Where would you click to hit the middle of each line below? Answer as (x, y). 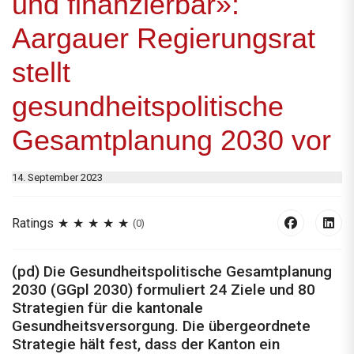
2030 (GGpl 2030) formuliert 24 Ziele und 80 (164, 290)
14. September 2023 (57, 178)
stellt (41, 73)
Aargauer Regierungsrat (164, 39)
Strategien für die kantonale (107, 308)
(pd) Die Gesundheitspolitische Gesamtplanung (172, 272)
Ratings (33, 223)
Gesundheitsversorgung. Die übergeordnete (161, 326)
